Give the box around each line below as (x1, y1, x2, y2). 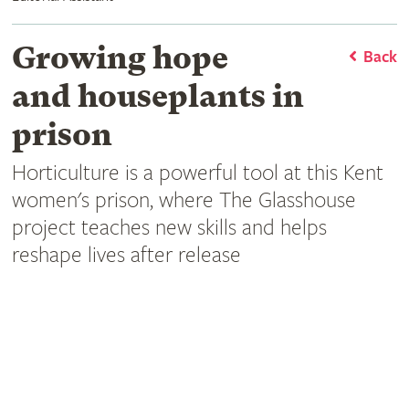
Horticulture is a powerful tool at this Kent (11, 160, 383, 186)
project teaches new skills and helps (11, 215, 327, 241)
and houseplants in (11, 78, 304, 114)
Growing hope (11, 39, 228, 76)
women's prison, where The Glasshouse (11, 187, 356, 214)
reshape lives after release (11, 242, 241, 268)
